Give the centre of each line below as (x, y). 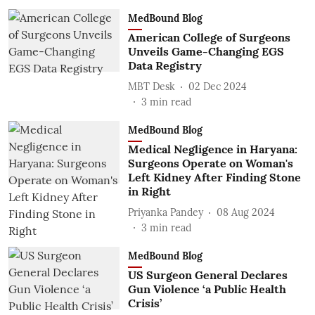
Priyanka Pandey (165, 212)
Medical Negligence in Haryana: (212, 149)
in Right (149, 191)
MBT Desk (151, 86)
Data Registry (165, 65)
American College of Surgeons (209, 37)
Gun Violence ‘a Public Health (207, 289)
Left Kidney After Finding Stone (214, 177)
